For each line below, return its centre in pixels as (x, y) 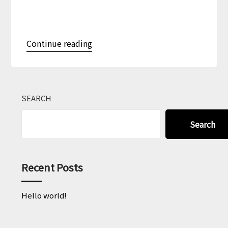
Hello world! (44, 195)
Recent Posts (52, 167)
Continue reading (60, 43)
